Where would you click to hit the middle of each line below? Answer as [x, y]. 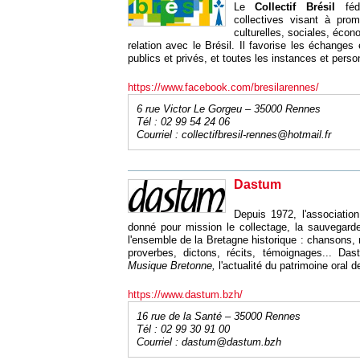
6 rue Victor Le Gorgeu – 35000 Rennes [228, 109]
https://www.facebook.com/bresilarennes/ [223, 87]
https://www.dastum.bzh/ [185, 295]
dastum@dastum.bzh [231, 342]
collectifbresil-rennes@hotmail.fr [256, 135]
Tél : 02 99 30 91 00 [183, 329]
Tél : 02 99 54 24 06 [183, 122]
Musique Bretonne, [173, 266]
